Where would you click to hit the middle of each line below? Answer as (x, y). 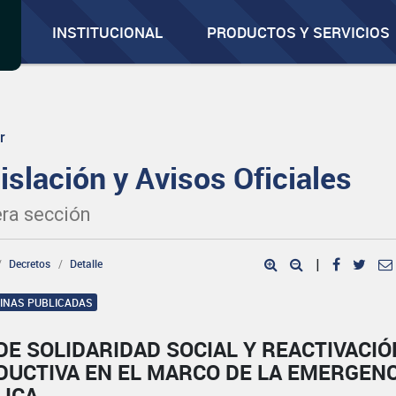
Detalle (87, 263)
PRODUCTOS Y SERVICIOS (299, 32)
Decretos (30, 263)
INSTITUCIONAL (108, 32)
